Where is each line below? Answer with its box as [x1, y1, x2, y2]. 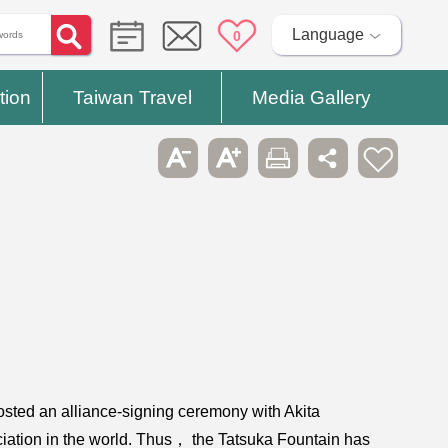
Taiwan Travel [72, 87, 192, 108]
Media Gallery [251, 87, 371, 108]
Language [291, 26, 364, 43]
